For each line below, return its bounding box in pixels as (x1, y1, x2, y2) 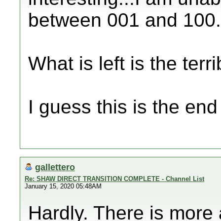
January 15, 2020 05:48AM (25, 183, 102, 190)
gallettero (35, 162, 75, 172)
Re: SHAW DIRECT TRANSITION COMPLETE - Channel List (25, 175, 204, 183)
